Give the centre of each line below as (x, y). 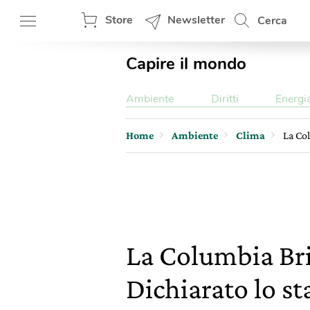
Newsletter (196, 20)
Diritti (225, 99)
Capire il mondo (186, 64)
